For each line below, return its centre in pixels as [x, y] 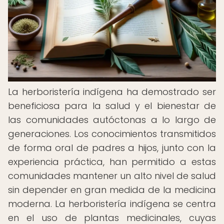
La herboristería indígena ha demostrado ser [112, 92]
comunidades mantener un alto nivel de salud [112, 176]
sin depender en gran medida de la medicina [112, 190]
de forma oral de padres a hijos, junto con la [112, 148]
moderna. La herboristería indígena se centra [112, 204]
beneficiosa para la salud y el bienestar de [112, 106]
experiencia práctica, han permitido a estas [112, 162]
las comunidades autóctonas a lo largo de [112, 120]
